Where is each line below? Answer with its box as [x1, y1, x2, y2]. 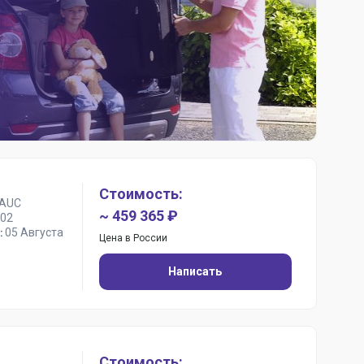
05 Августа [4, 226, 63, 239]
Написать [168, 265, 223, 278]
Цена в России [98, 232, 167, 244]
